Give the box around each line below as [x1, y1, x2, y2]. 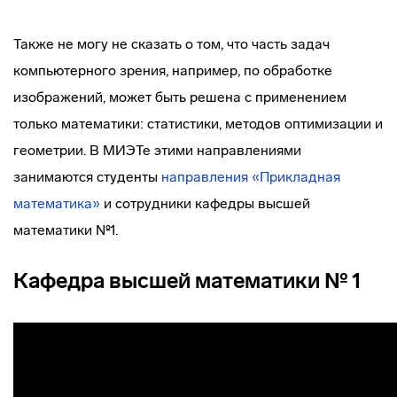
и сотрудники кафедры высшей [100, 195, 310, 212]
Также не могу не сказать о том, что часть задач [13, 35, 330, 52]
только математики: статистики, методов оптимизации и [13, 115, 383, 132]
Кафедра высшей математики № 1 [13, 268, 362, 293]
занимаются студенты [13, 168, 161, 185]
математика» [13, 195, 100, 212]
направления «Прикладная [161, 168, 340, 185]
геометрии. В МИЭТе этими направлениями [13, 142, 301, 159]
